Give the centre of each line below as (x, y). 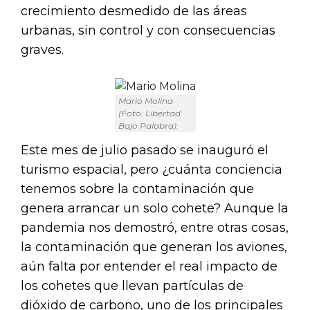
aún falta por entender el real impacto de (149, 266)
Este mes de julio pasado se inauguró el (145, 150)
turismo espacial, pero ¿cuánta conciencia (152, 169)
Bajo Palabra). (148, 125)
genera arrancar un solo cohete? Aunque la (155, 208)
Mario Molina (145, 100)
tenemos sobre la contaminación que (137, 189)
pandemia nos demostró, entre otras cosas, (155, 227)
